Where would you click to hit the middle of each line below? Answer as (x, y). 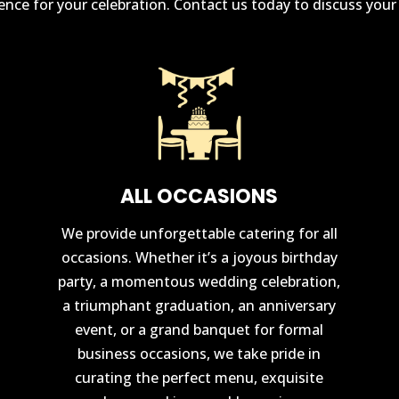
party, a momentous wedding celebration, (199, 281)
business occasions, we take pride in (199, 353)
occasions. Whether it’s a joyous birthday (199, 257)
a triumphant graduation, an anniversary (199, 305)
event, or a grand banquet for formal (199, 329)
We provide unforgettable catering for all (199, 233)
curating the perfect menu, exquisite (199, 377)
